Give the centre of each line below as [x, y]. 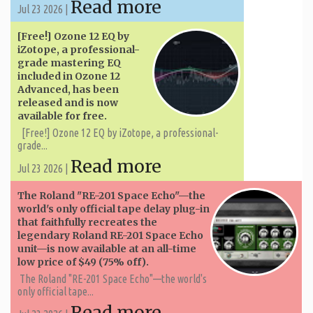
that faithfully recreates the [87, 222]
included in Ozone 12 [69, 76]
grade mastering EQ [69, 63]
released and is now [68, 102]
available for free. [62, 116]
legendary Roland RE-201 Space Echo [110, 235]
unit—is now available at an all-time [107, 248]
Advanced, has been [68, 89]
